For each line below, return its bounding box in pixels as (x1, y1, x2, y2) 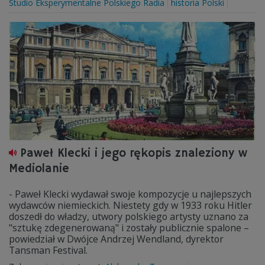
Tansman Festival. (9, 244, 88, 257)
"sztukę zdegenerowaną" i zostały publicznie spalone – (9, 221, 249, 234)
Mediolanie (9, 161, 69, 176)
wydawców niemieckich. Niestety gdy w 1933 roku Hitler (9, 199, 252, 212)
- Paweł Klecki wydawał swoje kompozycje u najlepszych (9, 188, 251, 201)
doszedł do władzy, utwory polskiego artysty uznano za (9, 210, 248, 223)
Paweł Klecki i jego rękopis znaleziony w (21, 146, 247, 161)
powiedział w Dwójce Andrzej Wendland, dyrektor (9, 232, 224, 245)
